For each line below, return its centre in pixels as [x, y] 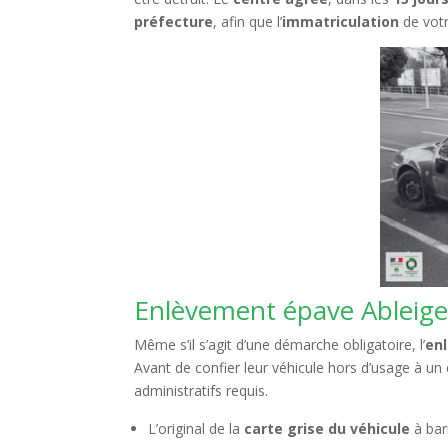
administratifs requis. [201, 390]
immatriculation [341, 21]
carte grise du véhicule [327, 428]
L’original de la [196, 428]
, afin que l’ [248, 21]
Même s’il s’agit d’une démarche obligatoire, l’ [280, 344]
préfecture [174, 21]
